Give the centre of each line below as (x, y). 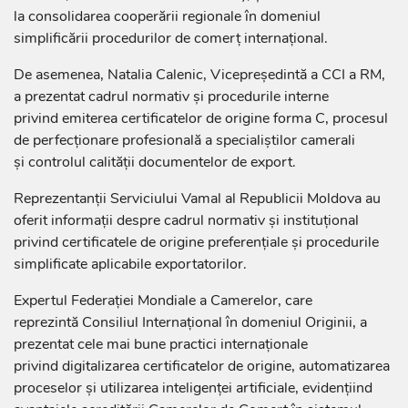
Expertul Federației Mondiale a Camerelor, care (163, 301)
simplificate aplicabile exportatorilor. (130, 265)
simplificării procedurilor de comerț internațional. (171, 39)
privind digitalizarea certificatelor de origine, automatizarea (202, 367)
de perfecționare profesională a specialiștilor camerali (184, 141)
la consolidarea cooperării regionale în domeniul (167, 17)
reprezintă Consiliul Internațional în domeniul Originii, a (190, 323)
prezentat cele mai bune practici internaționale (161, 345)
